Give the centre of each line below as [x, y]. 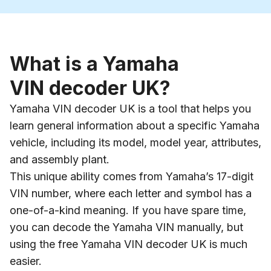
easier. [26, 261]
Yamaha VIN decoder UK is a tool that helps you [130, 109]
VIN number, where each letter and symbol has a [131, 193]
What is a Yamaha [94, 64]
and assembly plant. [60, 159]
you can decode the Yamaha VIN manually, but [126, 227]
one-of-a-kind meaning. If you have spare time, [128, 210]
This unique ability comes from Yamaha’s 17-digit [132, 176]
